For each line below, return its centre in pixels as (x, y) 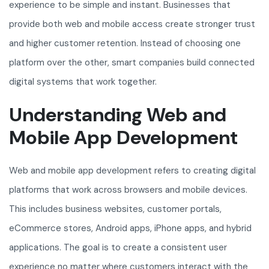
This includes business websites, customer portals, (115, 209)
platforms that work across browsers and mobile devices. (128, 190)
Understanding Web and (118, 115)
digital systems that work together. (83, 82)
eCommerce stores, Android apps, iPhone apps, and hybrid (130, 228)
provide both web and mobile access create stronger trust (132, 24)
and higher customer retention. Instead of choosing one (125, 44)
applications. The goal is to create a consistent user (118, 248)
